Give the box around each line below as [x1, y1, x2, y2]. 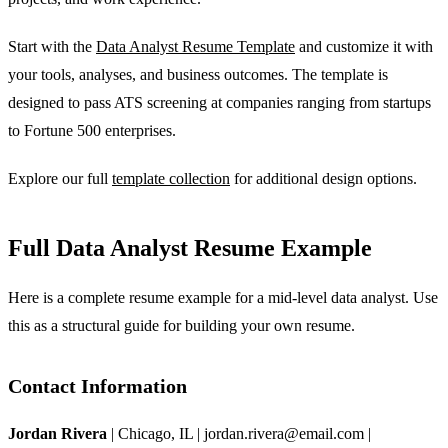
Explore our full [8, 169, 112, 187]
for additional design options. [230, 169, 417, 187]
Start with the [8, 37, 96, 55]
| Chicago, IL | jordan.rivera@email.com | [107, 424, 371, 442]
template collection [112, 169, 230, 187]
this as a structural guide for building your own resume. [8, 316, 355, 334]
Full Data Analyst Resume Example [8, 234, 372, 261]
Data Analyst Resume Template [96, 37, 295, 55]
